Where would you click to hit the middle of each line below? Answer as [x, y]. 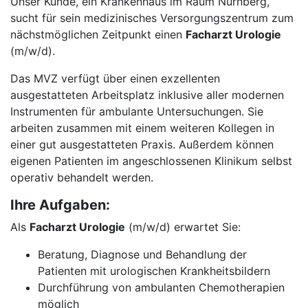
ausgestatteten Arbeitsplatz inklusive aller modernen [147, 95]
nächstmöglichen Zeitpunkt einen [98, 34]
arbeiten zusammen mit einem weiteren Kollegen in [142, 128]
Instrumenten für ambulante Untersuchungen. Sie [137, 111]
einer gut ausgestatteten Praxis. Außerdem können [142, 144]
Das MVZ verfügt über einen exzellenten [115, 78]
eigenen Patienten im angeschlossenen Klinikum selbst [151, 161]
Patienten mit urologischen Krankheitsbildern [154, 271]
